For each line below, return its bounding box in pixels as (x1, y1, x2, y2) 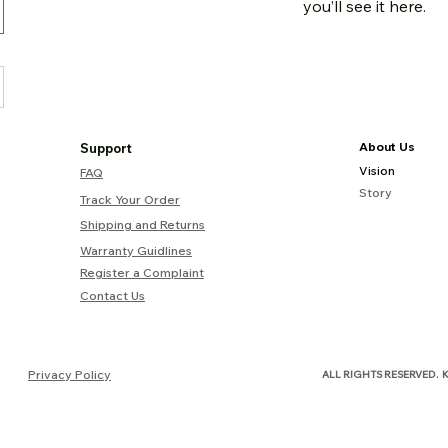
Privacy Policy (28, 367, 111, 382)
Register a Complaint (80, 265, 204, 280)
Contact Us (80, 288, 145, 303)
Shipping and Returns (80, 217, 205, 232)
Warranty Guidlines (80, 243, 192, 258)
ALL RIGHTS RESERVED (322, 368, 436, 381)
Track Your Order (80, 192, 180, 207)
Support (80, 140, 132, 156)
